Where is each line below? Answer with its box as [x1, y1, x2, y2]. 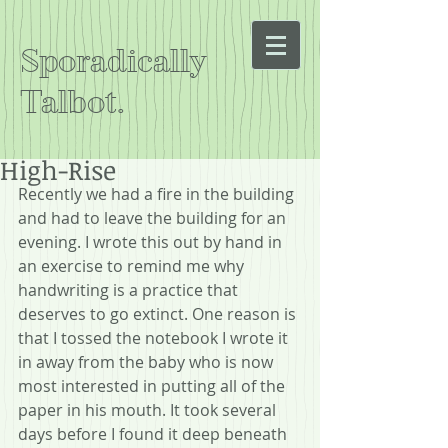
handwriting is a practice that [18, 279, 242, 301]
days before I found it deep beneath [18, 423, 291, 445]
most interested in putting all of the [18, 375, 289, 397]
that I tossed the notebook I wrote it [18, 327, 292, 349]
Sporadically [20, 43, 206, 79]
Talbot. [20, 84, 125, 120]
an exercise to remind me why [18, 255, 248, 277]
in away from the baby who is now [18, 351, 277, 373]
